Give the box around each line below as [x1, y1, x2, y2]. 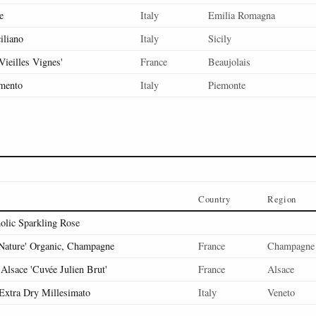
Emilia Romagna [208, 8, 275, 22]
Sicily [208, 32, 231, 45]
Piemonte [208, 78, 245, 92]
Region [267, 193, 296, 205]
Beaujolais [208, 55, 250, 68]
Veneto [267, 286, 295, 299]
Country [198, 193, 231, 205]
